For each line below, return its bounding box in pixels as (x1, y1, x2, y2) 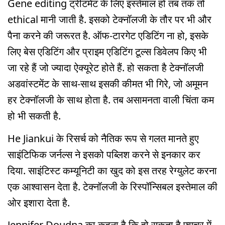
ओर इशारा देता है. (8, 195, 70, 209)
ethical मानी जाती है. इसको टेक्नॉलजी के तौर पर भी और (8, 12, 211, 26)
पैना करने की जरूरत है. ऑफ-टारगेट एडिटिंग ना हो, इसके (8, 28, 208, 42)
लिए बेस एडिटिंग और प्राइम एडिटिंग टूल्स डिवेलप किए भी (8, 44, 207, 58)
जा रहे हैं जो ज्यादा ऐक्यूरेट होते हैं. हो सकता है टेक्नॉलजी (8, 60, 204, 74)
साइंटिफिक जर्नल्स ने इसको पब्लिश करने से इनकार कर (8, 147, 200, 161)
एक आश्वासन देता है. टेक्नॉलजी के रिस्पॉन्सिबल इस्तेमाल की (8, 179, 217, 193)
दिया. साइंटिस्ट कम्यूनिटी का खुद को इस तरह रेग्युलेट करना (8, 163, 217, 177)
